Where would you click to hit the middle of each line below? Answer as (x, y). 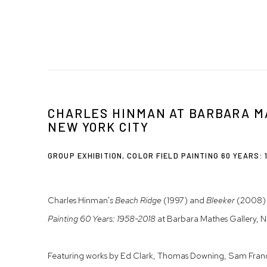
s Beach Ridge (136, 200)
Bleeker (221, 200)
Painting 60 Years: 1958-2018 (102, 219)
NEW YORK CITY (98, 127)
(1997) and (184, 200)
